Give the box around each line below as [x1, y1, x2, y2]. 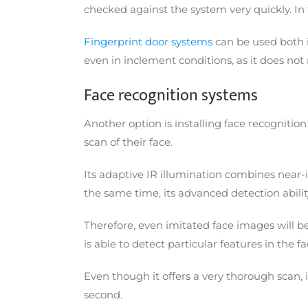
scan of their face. [84, 135, 175, 149]
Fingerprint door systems [84, 34, 212, 48]
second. [84, 288, 125, 302]
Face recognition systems [84, 81, 258, 109]
